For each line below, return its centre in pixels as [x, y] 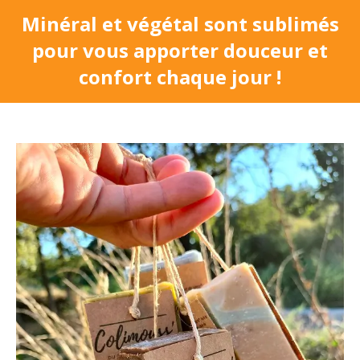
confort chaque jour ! [180, 77]
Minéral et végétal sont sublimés [180, 24]
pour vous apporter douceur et [180, 51]
